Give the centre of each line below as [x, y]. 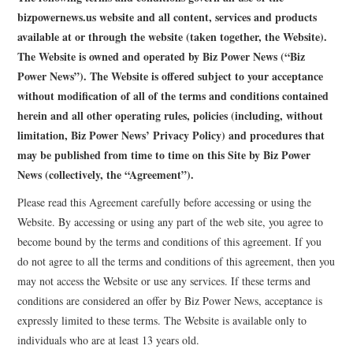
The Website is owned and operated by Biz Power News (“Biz [162, 56]
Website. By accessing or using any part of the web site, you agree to [171, 221]
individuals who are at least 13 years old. [109, 340]
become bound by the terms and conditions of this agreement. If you [170, 241]
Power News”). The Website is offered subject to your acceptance [171, 76]
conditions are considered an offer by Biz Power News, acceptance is [170, 300]
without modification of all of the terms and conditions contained [173, 95]
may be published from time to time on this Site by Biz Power [164, 154]
